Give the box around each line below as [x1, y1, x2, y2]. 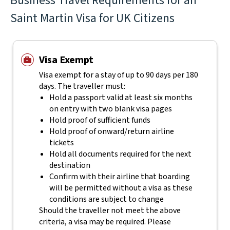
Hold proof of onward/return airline [49, 126, 174, 137]
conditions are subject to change [49, 194, 164, 205]
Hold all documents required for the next [49, 148, 191, 160]
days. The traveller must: [39, 81, 125, 92]
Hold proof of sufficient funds [49, 114, 150, 126]
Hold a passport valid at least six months [49, 92, 193, 103]
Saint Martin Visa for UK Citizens [10, 9, 175, 27]
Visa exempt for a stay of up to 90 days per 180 [39, 69, 198, 81]
